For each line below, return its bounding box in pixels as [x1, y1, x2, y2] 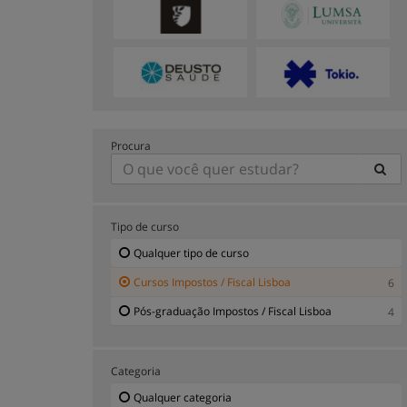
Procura [111, 137, 151, 154]
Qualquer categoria [134, 389, 232, 405]
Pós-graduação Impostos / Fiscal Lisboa [134, 303, 332, 319]
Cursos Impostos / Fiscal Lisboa [134, 273, 291, 290]
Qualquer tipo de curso [134, 244, 249, 261]
